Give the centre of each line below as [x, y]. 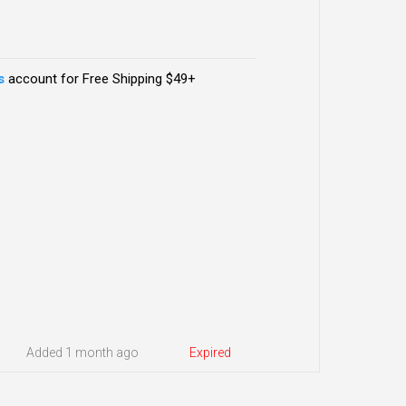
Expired [210, 353]
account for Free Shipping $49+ [100, 79]
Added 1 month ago [82, 353]
